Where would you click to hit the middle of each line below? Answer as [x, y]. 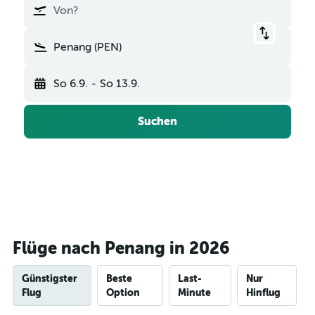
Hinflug [263, 292]
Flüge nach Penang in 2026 [121, 248]
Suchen [157, 121]
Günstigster [50, 278]
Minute [195, 292]
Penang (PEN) [88, 47]
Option [123, 292]
